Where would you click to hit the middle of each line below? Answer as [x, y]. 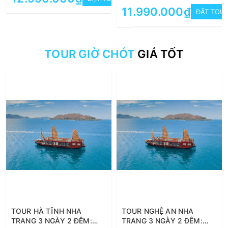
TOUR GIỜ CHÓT [90, 54]
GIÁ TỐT [159, 54]
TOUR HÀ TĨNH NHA [47, 211]
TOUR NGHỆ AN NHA [158, 211]
